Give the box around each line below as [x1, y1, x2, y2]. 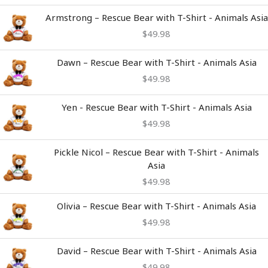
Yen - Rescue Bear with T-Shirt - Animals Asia [61, 101, 252, 114]
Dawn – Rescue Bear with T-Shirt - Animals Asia [56, 56, 257, 69]
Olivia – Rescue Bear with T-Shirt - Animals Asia [57, 200, 256, 212]
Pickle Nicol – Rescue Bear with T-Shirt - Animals [54, 146, 259, 159]
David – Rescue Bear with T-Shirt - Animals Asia [56, 245, 257, 257]
